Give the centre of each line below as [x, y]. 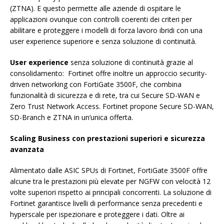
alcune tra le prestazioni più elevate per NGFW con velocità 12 [110, 181]
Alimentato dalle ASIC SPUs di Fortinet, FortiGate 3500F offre [109, 170]
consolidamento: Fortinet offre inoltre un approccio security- [108, 73]
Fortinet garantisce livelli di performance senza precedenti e [106, 203]
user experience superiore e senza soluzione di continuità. [103, 41]
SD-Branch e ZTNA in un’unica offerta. [71, 117]
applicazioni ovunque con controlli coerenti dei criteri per [101, 19]
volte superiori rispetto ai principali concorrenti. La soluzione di [111, 192]
